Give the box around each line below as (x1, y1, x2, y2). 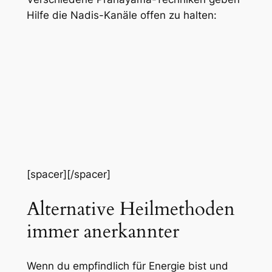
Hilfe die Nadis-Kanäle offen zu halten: (26, 8, 217, 21)
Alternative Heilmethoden (26, 195, 235, 222)
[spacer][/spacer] (26, 168, 110, 180)
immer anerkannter (26, 218, 179, 244)
